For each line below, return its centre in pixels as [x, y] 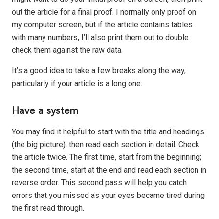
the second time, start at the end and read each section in [109, 170]
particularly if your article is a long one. [77, 84]
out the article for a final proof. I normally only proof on [104, 12]
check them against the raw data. [67, 50]
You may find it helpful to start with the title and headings [108, 132]
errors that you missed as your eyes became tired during [108, 196]
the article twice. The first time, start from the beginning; [107, 157]
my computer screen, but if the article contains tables [102, 25]
